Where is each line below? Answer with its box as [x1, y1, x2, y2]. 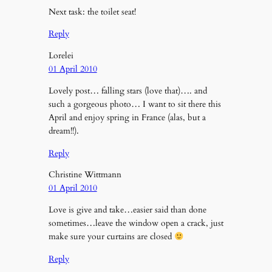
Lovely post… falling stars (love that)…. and [48, 85, 207, 97]
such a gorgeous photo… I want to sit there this [48, 98, 221, 110]
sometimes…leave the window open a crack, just [48, 217, 223, 229]
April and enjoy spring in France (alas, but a [48, 112, 206, 124]
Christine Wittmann [48, 169, 121, 181]
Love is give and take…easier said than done [48, 204, 206, 216]
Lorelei [48, 49, 73, 61]
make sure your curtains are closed [48, 231, 174, 243]
